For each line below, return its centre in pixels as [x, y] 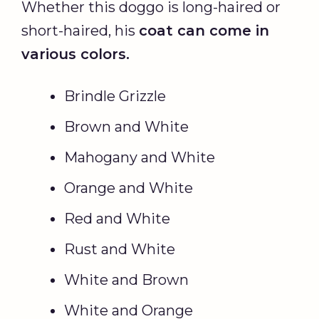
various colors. [75, 54]
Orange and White [129, 188]
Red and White [117, 218]
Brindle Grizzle [115, 96]
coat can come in [204, 30]
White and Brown [126, 279]
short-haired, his [80, 30]
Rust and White [120, 249]
